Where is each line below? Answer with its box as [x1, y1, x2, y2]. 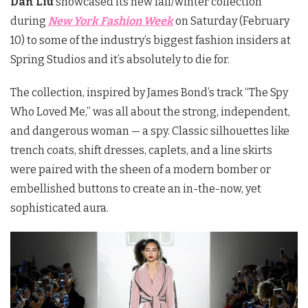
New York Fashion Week [48, 14, 173, 27]
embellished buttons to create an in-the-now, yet [10, 181, 261, 195]
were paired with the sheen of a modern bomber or [10, 162, 271, 176]
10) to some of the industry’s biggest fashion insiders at [10, 33, 291, 47]
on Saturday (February [175, 14, 289, 27]
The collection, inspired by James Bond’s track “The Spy [10, 85, 288, 99]
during [10, 14, 48, 27]
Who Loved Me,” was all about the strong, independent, [10, 104, 290, 118]
